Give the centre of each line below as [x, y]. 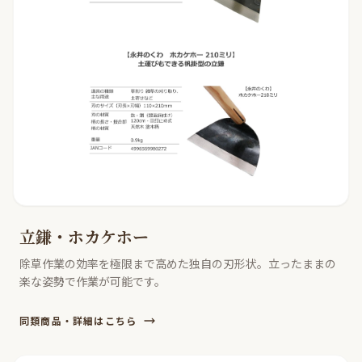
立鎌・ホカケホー [84, 237]
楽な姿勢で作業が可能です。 [93, 282]
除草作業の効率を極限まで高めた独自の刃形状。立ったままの [178, 264]
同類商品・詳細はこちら [78, 321]
